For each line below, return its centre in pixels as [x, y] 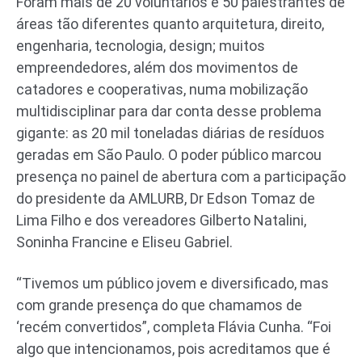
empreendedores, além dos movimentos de [157, 67]
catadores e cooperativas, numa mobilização [162, 89]
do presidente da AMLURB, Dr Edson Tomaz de [166, 198]
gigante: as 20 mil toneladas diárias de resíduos [170, 133]
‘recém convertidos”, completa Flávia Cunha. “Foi [174, 326]
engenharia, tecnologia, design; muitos [141, 45]
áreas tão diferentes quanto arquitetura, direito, [170, 23]
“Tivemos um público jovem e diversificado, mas [173, 283]
